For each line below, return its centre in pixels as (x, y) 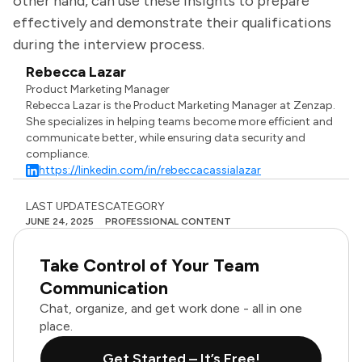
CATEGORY (135, 206)
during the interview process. (109, 44)
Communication (104, 288)
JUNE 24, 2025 (60, 221)
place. (56, 326)
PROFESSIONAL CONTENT (168, 221)
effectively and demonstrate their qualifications (172, 23)
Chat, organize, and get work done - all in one (171, 308)
